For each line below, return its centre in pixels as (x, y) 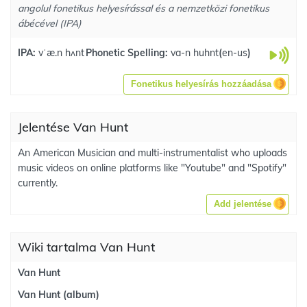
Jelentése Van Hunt (73, 127)
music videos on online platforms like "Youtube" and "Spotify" (152, 168)
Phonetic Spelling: (128, 52)
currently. (38, 183)
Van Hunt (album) (59, 295)
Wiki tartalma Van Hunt (86, 247)
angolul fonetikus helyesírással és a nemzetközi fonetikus (144, 8)
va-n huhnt (195, 52)
